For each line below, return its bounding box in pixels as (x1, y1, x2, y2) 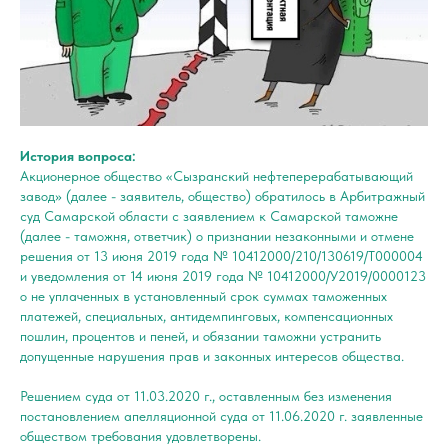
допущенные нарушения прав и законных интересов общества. (20, 347, 404, 364)
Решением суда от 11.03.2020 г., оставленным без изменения (20, 387, 392, 404)
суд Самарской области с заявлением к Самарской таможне (20, 207, 398, 224)
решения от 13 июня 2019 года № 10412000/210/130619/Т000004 (20, 247, 423, 264)
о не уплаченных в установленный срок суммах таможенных (20, 287, 387, 304)
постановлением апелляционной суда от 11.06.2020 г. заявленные (20, 407, 423, 424)
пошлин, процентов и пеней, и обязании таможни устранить (20, 327, 381, 344)
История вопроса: (20, 147, 140, 164)
